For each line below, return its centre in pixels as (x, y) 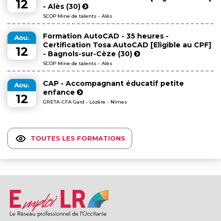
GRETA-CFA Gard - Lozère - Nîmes (85, 102)
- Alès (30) (63, 6)
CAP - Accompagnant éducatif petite (113, 83)
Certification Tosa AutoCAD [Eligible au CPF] (127, 45)
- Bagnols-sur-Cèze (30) (89, 54)
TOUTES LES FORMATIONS (78, 138)
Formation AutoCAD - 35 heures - (106, 36)
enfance (60, 92)
